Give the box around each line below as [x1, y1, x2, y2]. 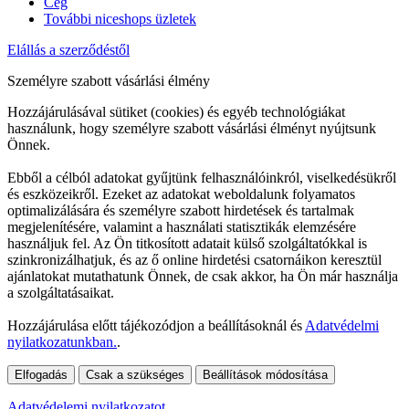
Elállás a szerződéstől [7, 41, 130, 58]
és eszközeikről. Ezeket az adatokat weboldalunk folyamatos [7, 185, 355, 202]
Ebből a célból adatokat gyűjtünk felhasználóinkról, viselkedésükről [7, 169, 396, 185]
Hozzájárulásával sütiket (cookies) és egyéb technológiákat [7, 103, 345, 120]
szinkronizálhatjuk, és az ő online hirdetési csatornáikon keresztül [7, 251, 382, 267]
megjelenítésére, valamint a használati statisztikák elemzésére [7, 218, 356, 235]
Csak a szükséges [86, 367, 184, 382]
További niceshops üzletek [44, 10, 196, 26]
